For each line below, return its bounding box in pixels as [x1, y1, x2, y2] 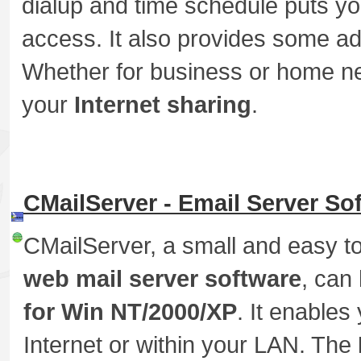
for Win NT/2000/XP [23, 298, 237, 326]
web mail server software [23, 265, 301, 293]
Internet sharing [74, 91, 251, 118]
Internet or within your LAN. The [23, 331, 358, 359]
